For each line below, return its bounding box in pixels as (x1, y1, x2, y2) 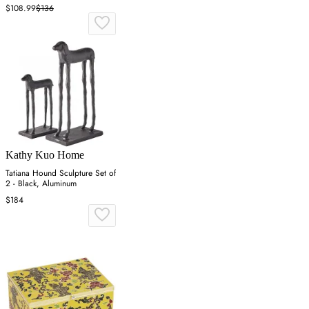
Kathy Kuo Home (6, 148, 84, 161)
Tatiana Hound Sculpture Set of (6, 166, 116, 179)
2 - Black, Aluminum (6, 177, 77, 190)
